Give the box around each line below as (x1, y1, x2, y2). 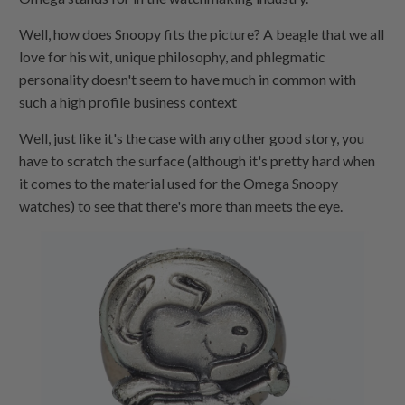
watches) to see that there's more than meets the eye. (19, 196, 344, 214)
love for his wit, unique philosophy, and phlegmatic (19, 47, 326, 65)
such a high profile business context (19, 92, 238, 110)
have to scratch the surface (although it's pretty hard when (19, 151, 376, 169)
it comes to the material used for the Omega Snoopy (19, 174, 339, 192)
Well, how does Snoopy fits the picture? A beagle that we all (19, 24, 385, 42)
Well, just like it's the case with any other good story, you (19, 128, 365, 146)
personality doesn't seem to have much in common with (19, 70, 357, 88)
